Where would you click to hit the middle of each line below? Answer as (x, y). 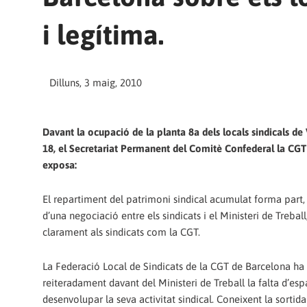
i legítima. (103, 34)
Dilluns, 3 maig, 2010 (96, 82)
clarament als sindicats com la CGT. (121, 232)
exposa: (60, 164)
